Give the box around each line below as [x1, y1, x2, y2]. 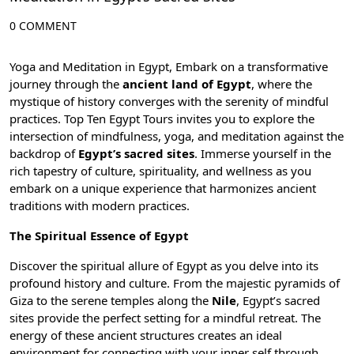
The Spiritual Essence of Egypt [9, 228, 189, 243]
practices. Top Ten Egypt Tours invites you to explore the [9, 111, 314, 126]
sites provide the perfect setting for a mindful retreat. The [9, 310, 321, 326]
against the [284, 128, 344, 144]
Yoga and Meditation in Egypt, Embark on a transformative [9, 58, 328, 74]
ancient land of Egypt [122, 76, 251, 92]
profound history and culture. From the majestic [9, 275, 274, 291]
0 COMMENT [9, 18, 77, 33]
